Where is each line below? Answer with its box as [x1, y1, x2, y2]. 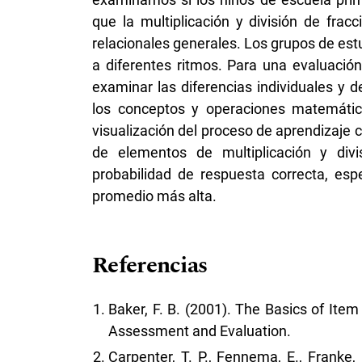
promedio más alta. [92, 187, 217, 205]
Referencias [92, 248, 208, 284]
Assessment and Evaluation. [108, 322, 291, 340]
